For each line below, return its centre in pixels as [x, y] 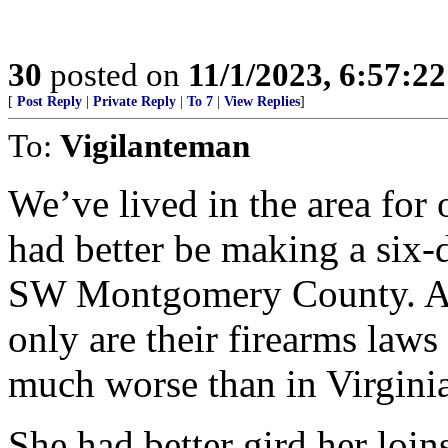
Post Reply [49, 101]
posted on [115, 74]
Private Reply [134, 101]
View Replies [262, 101]
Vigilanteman [155, 145]
